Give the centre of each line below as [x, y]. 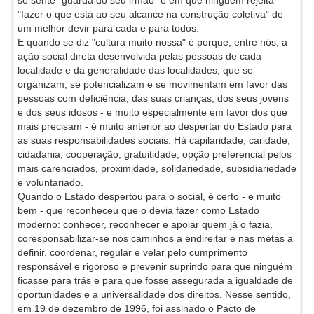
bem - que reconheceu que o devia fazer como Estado [138, 210]
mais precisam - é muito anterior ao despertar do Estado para [155, 126]
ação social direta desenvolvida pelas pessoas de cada [139, 56]
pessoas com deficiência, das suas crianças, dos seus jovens [153, 98]
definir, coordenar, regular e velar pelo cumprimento [132, 252]
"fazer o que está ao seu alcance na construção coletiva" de [150, 14]
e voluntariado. [50, 182]
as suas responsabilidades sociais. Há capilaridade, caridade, [154, 140]
